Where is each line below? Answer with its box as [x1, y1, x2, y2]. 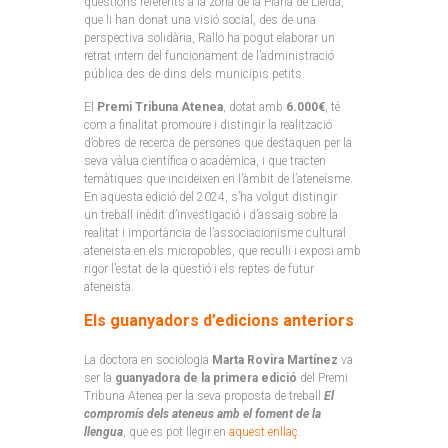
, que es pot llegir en [123, 425, 229, 440]
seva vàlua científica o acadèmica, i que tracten [84, 154, 326, 169]
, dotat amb [223, 100, 286, 115]
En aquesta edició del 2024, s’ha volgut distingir [84, 190, 337, 205]
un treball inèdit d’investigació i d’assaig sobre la [84, 208, 338, 223]
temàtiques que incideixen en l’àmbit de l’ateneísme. [84, 172, 353, 187]
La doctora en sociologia [84, 353, 212, 368]
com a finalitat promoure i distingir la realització [84, 118, 332, 133]
